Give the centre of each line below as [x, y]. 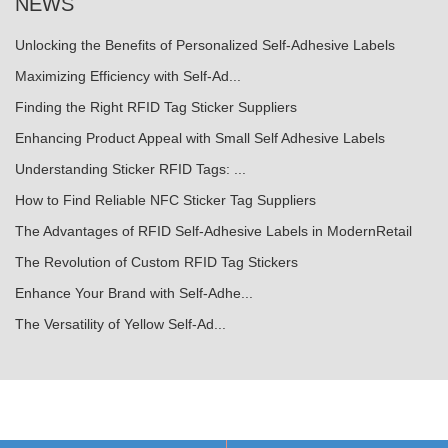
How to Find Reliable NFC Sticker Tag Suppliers [165, 200]
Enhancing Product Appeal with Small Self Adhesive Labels [200, 138]
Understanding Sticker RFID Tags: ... [130, 169]
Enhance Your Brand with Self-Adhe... [134, 293]
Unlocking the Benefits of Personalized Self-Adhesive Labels [205, 45]
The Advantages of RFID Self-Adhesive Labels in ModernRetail [213, 231]
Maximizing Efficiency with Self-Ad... [128, 76]
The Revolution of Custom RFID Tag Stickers [156, 262]
